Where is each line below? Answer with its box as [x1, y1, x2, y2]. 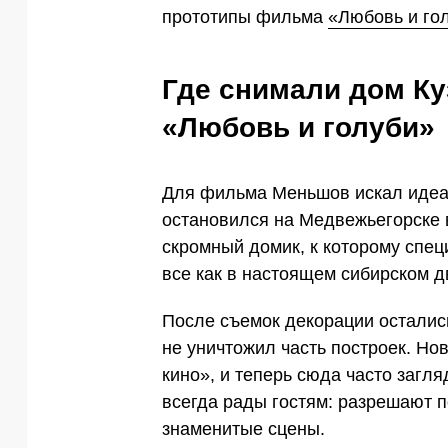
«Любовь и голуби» [162, 111, 435, 143]
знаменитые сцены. [162, 419, 325, 440]
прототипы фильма [162, 6, 328, 27]
